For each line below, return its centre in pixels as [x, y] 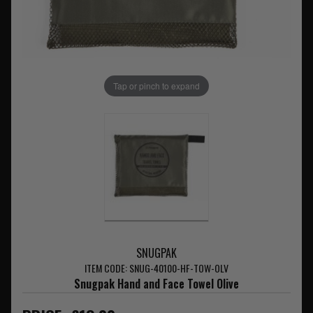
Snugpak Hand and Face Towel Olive [156, 284]
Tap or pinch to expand [156, 86]
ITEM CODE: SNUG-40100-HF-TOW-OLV [156, 268]
